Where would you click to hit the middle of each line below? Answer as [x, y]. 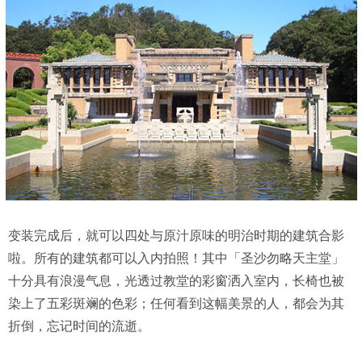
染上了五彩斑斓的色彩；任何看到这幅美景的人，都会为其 [176, 303]
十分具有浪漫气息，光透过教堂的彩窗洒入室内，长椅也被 [176, 280]
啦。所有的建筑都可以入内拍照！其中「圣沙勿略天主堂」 [176, 258]
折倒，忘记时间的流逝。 [79, 326]
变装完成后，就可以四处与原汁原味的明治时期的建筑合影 [176, 235]
